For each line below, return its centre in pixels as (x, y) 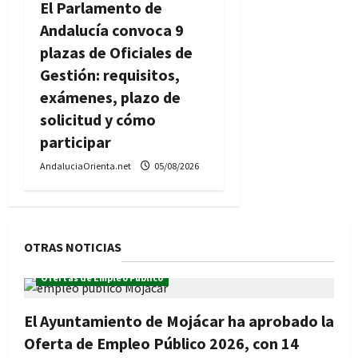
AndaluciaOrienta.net (86, 166)
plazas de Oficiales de (116, 53)
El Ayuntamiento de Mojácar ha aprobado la (179, 321)
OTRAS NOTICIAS (73, 247)
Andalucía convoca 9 (112, 30)
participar (76, 142)
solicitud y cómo (98, 120)
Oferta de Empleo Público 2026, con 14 (161, 344)
